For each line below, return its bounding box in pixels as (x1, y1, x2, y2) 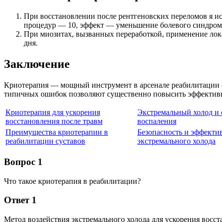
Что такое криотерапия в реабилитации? (4, 176, 141, 185)
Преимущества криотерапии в (5, 128, 108, 137)
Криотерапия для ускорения (5, 108, 100, 117)
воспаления (137, 117, 176, 126)
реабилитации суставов (5, 137, 85, 146)
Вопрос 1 (4, 156, 43, 167)
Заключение (4, 57, 70, 71)
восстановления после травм (5, 117, 103, 126)
